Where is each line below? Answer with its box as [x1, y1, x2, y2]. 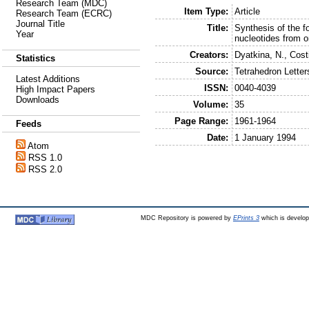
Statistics [16, 53, 55, 63]
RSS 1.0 [28, 152, 62, 163]
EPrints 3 [232, 215, 259, 221]
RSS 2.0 [28, 164, 62, 175]
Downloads [16, 94, 59, 105]
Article [235, 6, 261, 17]
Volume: [192, 99, 228, 110]
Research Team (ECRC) [16, 8, 112, 19]
